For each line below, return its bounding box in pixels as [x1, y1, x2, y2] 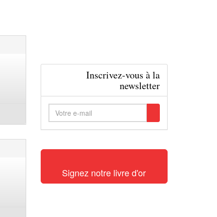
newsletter [120, 78, 160, 92]
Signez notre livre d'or [62, 166, 146, 179]
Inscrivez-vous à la [86, 68, 160, 81]
